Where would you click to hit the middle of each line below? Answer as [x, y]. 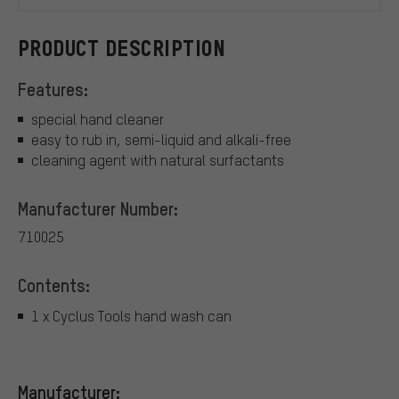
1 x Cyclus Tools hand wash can [131, 315]
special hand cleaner [98, 119]
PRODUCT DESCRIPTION [122, 48]
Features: [53, 89]
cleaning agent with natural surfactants [158, 160]
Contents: [54, 285]
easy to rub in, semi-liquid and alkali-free [161, 140]
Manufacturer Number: [98, 209]
